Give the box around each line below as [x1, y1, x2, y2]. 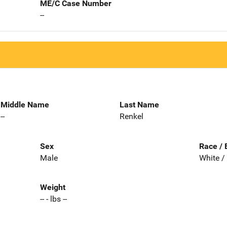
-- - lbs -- [40, 194, 67, 204]
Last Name [120, 99, 159, 109]
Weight [40, 182, 65, 193]
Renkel [120, 111, 143, 121]
